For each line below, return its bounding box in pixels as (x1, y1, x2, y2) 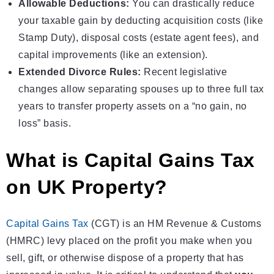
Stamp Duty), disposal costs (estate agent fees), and (18, 32, 259, 43)
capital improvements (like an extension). (18, 50, 208, 61)
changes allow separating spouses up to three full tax (18, 84, 264, 95)
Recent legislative (141, 67, 227, 78)
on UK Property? (6, 176, 168, 199)
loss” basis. (18, 118, 71, 129)
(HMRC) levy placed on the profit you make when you (6, 235, 252, 246)
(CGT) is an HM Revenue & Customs (88, 218, 261, 229)
